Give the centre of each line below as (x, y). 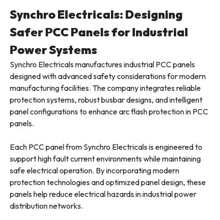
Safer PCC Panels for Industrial (99, 32)
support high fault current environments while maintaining (105, 159)
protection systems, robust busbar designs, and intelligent (106, 100)
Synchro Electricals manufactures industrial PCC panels (102, 65)
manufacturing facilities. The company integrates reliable (105, 88)
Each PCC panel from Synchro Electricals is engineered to (106, 147)
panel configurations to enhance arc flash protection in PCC (109, 112)
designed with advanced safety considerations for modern (108, 76)
